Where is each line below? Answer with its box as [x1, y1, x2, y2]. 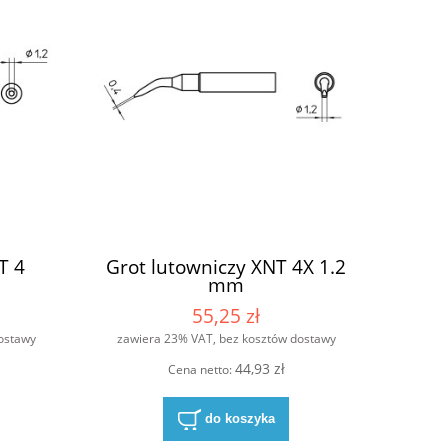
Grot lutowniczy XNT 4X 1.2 [106, 252, 346, 280]
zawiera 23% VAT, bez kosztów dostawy [116, 330, 336, 348]
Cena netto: [167, 361, 235, 379]
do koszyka [204, 410, 275, 426]
